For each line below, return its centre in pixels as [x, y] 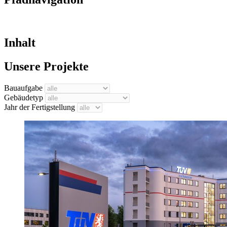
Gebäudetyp [24, 98]
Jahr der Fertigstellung [40, 107]
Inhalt [20, 43]
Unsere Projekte [46, 67]
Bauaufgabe [23, 88]
